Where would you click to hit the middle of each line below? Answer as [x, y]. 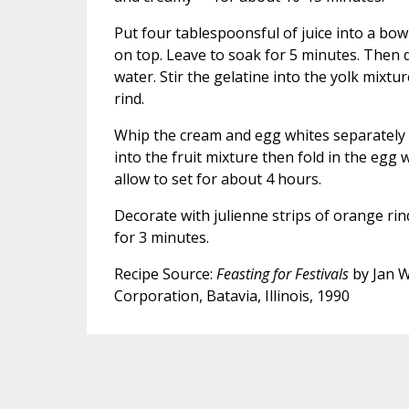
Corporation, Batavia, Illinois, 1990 [231, 295]
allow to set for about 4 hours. [217, 178]
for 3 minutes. [161, 237]
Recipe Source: [165, 273]
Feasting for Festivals [282, 273]
